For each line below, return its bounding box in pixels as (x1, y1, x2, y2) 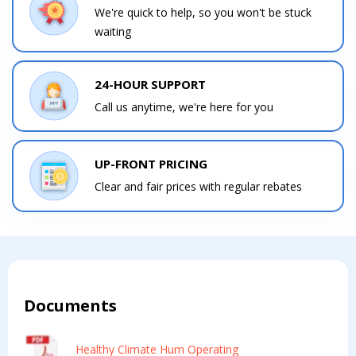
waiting (95, 23, 132, 39)
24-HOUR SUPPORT (95, 76, 207, 93)
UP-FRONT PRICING (95, 156, 208, 172)
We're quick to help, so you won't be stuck (95, 4, 312, 20)
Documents (24, 294, 117, 316)
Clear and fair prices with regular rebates (95, 179, 303, 195)
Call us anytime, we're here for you (95, 99, 274, 115)
